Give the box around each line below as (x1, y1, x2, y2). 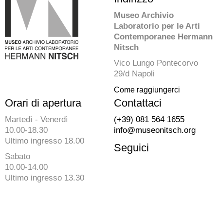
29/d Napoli (114, 69, 155, 78)
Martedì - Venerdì (5, 114, 68, 124)
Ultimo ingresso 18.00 (5, 136, 84, 145)
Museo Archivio (114, 10, 174, 20)
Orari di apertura (5, 96, 81, 109)
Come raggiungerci (114, 85, 180, 94)
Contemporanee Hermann (114, 32, 213, 41)
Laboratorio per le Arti (114, 21, 200, 31)
